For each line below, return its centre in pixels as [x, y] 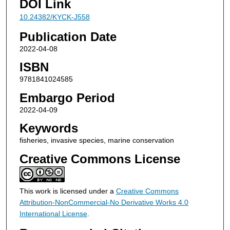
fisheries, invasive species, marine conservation [97, 140]
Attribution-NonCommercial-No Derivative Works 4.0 [104, 203]
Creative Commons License [100, 159]
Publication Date [68, 36]
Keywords [49, 128]
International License [53, 214]
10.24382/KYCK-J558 [54, 17]
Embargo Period [67, 98]
